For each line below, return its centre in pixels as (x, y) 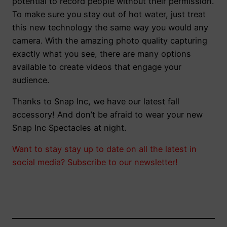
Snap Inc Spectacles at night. (69, 128)
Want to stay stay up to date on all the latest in (104, 149)
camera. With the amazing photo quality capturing (110, 40)
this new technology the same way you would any (110, 27)
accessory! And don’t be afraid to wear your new (107, 115)
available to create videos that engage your (97, 67)
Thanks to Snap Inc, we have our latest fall (96, 102)
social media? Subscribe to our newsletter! (95, 162)
